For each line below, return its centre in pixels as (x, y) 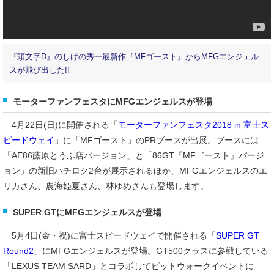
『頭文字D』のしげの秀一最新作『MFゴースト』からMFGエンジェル (134, 57)
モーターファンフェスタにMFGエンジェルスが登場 (113, 101)
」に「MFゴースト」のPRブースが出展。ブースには (157, 140)
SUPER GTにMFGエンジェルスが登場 (87, 212)
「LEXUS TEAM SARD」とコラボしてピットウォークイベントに (128, 266)
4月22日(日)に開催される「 (61, 124)
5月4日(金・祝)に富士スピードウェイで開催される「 (109, 235)
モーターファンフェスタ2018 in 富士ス (194, 124)
